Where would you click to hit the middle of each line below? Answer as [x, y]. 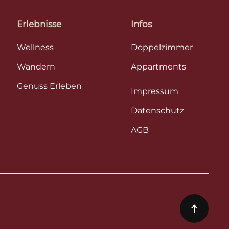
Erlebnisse [39, 24]
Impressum [154, 91]
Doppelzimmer [162, 48]
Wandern [36, 67]
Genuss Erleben [50, 86]
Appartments [158, 67]
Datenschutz [157, 111]
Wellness [36, 48]
